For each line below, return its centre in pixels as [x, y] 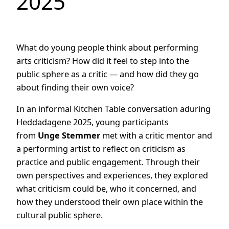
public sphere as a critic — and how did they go [108, 74]
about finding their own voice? [75, 87]
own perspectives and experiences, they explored [112, 175]
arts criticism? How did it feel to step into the [103, 61]
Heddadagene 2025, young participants [93, 122]
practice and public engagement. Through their [108, 162]
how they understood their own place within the [110, 202]
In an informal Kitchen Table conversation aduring [113, 109]
